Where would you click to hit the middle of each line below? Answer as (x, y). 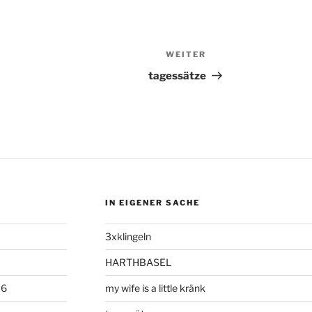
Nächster (232, 57)
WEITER (186, 55)
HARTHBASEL (138, 263)
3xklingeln (128, 237)
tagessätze (178, 76)
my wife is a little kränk (155, 288)
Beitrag (227, 74)
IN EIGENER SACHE (152, 203)
